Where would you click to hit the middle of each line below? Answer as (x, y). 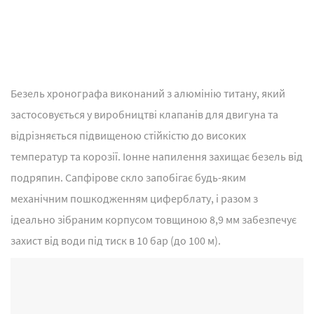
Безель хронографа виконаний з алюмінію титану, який (148, 93)
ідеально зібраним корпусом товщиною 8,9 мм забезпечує (153, 219)
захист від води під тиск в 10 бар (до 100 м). (116, 240)
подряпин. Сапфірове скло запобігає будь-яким (128, 177)
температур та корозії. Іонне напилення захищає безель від (157, 156)
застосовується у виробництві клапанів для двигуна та (144, 114)
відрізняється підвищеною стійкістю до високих (128, 135)
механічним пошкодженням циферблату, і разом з (134, 198)
